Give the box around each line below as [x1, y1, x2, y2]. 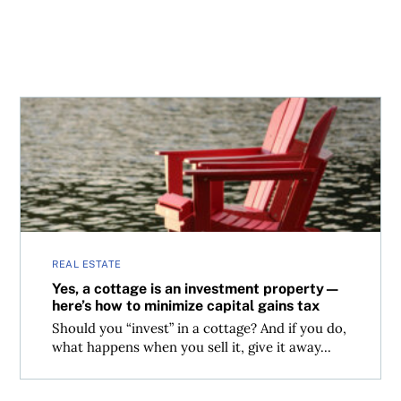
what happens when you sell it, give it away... [52, 338, 332, 355]
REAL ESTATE [52, 259, 122, 269]
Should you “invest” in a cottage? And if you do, [52, 320, 347, 337]
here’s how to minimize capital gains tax [52, 296, 320, 314]
